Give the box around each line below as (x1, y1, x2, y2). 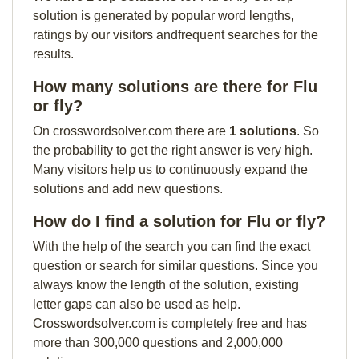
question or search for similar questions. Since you (33, 259, 318, 272)
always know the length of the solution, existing (33, 278, 299, 292)
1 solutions (229, 124, 296, 138)
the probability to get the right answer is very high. (33, 143, 313, 157)
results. (33, 47, 74, 61)
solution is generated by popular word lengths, (33, 9, 294, 22)
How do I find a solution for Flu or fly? (33, 212, 325, 230)
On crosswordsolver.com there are (33, 124, 229, 138)
